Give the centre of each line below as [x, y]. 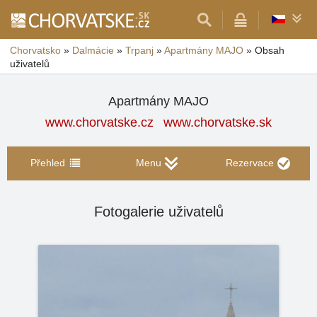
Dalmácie [93, 50]
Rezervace [249, 163]
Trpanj [139, 50]
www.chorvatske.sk [218, 122]
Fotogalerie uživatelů [158, 212]
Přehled [47, 163]
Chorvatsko [35, 50]
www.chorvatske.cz [99, 122]
